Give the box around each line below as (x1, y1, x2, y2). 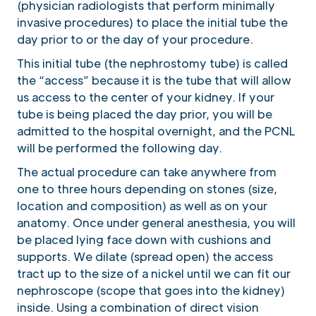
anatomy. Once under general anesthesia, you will (17, 214, 296, 230)
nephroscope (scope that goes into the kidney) (17, 282, 285, 298)
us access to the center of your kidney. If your (17, 89, 274, 104)
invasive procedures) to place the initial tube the (17, 14, 288, 30)
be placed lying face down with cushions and (17, 231, 271, 247)
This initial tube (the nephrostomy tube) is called (17, 55, 288, 71)
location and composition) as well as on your (17, 197, 267, 213)
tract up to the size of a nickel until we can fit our (17, 265, 291, 281)
